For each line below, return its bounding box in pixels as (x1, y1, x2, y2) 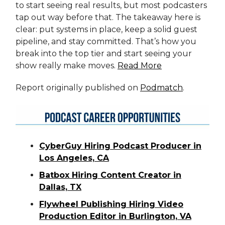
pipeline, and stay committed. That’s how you (16, 37, 196, 47)
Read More (118, 61, 162, 71)
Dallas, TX (39, 182, 81, 192)
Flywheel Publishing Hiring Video (39, 199, 183, 209)
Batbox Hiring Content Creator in (39, 170, 181, 180)
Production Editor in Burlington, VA (39, 211, 191, 221)
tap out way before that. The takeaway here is (16, 13, 200, 23)
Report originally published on (16, 83, 140, 93)
